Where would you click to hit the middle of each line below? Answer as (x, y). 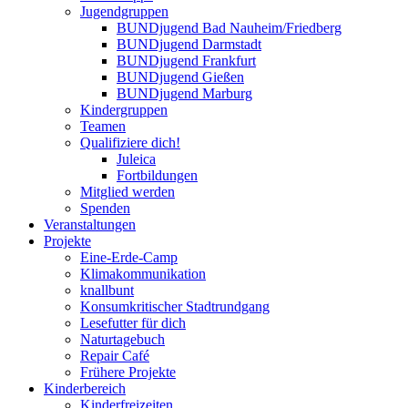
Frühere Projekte (128, 372)
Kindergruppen (124, 110)
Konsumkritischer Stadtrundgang (175, 307)
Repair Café (115, 356)
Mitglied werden (127, 192)
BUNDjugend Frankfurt (186, 61)
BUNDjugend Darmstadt (189, 45)
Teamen (103, 127)
